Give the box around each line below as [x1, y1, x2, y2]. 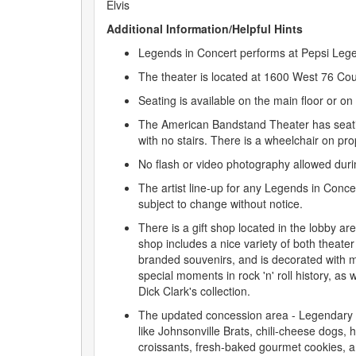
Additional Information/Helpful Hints [106, 21, 303, 37]
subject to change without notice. [138, 195, 303, 211]
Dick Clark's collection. [138, 283, 250, 299]
